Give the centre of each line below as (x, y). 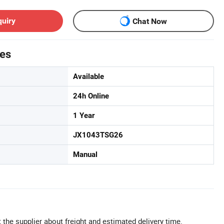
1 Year (84, 115)
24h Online (91, 96)
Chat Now (150, 21)
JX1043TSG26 (98, 135)
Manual (85, 154)
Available (88, 76)
